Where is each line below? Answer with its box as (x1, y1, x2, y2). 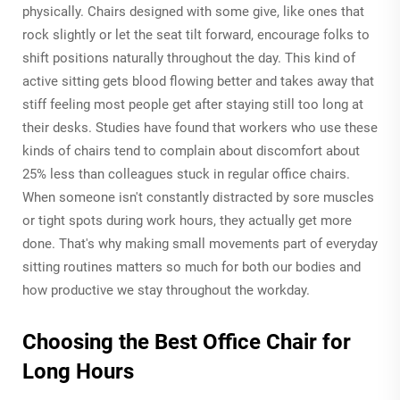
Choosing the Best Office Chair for (22, 329, 351, 354)
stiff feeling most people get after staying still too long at (22, 96, 363, 112)
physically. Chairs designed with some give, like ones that (22, 3, 364, 20)
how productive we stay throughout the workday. (22, 281, 310, 298)
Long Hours (22, 358, 134, 384)
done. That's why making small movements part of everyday (22, 235, 378, 252)
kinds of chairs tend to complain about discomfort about (22, 142, 360, 159)
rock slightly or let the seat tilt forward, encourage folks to (22, 26, 370, 43)
